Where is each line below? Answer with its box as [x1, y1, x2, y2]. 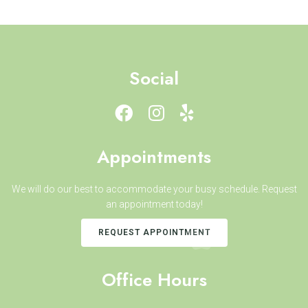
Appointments [97, 144, 211, 170]
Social [129, 65, 179, 92]
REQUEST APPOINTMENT [98, 228, 210, 238]
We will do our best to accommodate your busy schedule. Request [11, 184, 297, 195]
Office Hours [101, 267, 207, 294]
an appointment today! [105, 199, 203, 210]
